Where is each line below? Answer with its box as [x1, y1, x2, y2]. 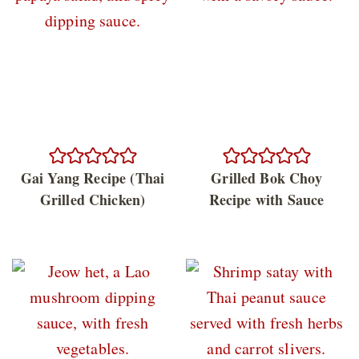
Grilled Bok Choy [211, 167, 322, 188]
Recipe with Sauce [208, 188, 325, 210]
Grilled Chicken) [39, 188, 146, 210]
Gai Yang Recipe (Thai [20, 167, 165, 188]
